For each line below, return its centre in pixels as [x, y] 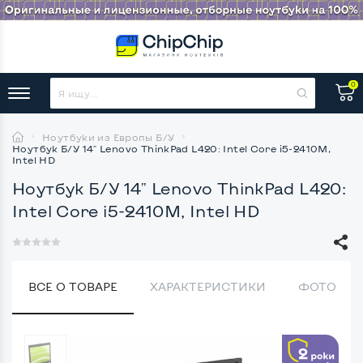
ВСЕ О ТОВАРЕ [73, 286]
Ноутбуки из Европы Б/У [109, 137]
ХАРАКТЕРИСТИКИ [208, 286]
